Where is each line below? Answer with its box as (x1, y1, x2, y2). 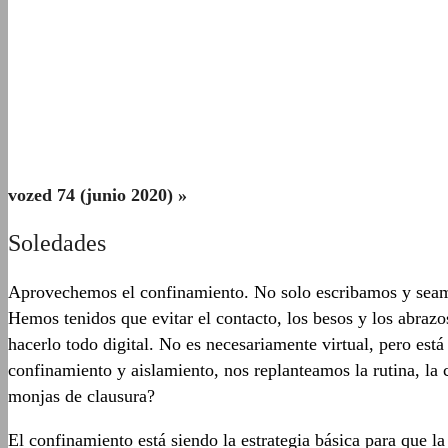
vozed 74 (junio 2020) (8, 185, 178, 206)
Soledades (8, 230, 106, 257)
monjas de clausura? (8, 386, 155, 407)
